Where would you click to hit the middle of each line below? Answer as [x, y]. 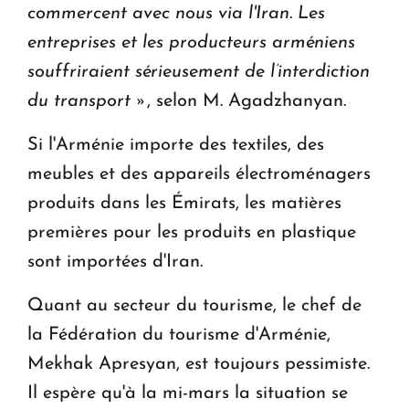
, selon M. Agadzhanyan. [246, 101]
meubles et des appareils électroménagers [199, 174]
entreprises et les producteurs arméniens [191, 42]
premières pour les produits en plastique [192, 232]
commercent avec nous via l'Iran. [163, 13]
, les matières [288, 203]
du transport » [87, 101]
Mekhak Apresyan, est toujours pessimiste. [199, 364]
